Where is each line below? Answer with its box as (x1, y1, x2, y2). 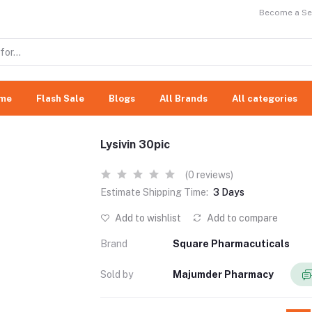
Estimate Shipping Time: (100, 187, 208, 198)
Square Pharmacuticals (173, 238, 290, 249)
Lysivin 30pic (100, 138, 170, 151)
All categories (232, 93, 297, 104)
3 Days (213, 187, 244, 198)
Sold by (100, 268, 133, 280)
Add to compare (205, 212, 278, 224)
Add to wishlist (113, 212, 181, 224)
